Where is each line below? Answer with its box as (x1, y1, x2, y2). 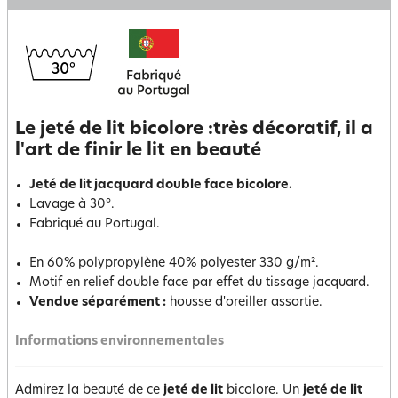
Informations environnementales (15, 335, 224, 348)
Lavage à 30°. (29, 198, 115, 211)
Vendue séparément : (29, 296, 166, 309)
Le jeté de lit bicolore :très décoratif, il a (15, 121, 373, 139)
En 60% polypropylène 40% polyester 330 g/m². (29, 257, 319, 270)
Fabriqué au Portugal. (29, 218, 160, 231)
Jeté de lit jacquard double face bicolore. (29, 179, 292, 192)
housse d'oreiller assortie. (166, 296, 322, 309)
